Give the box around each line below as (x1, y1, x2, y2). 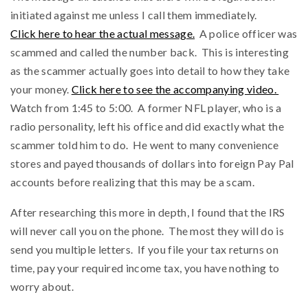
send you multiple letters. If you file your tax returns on (10, 243, 278, 256)
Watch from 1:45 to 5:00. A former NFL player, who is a (10, 101, 282, 114)
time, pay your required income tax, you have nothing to (10, 261, 280, 274)
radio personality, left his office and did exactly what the (10, 120, 284, 133)
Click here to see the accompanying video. (71, 82, 279, 96)
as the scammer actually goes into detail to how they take (10, 64, 290, 77)
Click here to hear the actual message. (10, 27, 195, 40)
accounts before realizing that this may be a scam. (10, 175, 255, 188)
